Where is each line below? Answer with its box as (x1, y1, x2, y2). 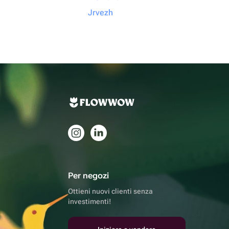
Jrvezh (88, 8, 113, 17)
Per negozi (68, 171, 109, 180)
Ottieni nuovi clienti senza (68, 187, 153, 195)
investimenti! (68, 197, 111, 205)
